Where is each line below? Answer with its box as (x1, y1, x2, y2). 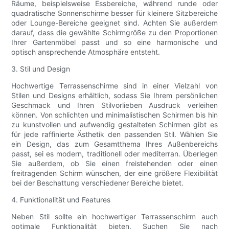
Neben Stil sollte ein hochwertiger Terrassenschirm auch (11, 212, 218, 221)
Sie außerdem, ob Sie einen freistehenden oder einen (11, 159, 218, 168)
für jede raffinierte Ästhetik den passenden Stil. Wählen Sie (11, 130, 218, 139)
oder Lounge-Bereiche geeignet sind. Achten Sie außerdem (11, 18, 218, 28)
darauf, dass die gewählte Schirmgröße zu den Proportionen (11, 28, 218, 37)
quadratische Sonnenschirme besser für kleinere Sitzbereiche (11, 9, 218, 18)
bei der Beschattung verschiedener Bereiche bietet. (11, 178, 184, 188)
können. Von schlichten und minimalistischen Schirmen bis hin (11, 110, 218, 120)
